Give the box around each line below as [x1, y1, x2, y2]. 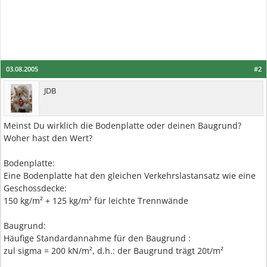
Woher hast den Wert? [4, 132, 92, 144]
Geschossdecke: [4, 182, 67, 194]
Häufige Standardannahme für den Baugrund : [4, 232, 191, 244]
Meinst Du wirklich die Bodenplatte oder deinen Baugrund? [4, 120, 241, 131]
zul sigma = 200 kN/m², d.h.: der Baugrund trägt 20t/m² [4, 245, 223, 256]
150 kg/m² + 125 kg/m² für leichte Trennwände [4, 195, 188, 206]
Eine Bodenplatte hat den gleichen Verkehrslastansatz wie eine [4, 170, 256, 181]
